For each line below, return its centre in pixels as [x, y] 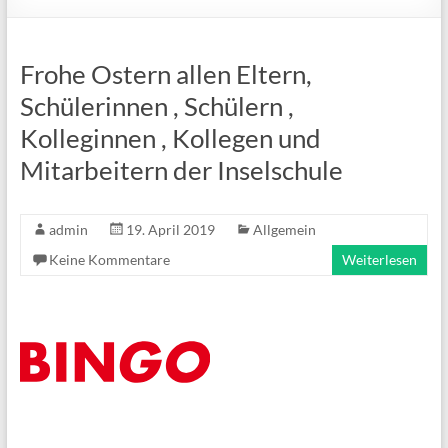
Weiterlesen [380, 260]
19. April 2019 [170, 230]
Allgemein [284, 230]
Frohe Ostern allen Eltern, [165, 74]
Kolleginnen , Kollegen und [170, 138]
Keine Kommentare [109, 260]
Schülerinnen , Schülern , [156, 106]
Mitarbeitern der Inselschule [181, 170]
